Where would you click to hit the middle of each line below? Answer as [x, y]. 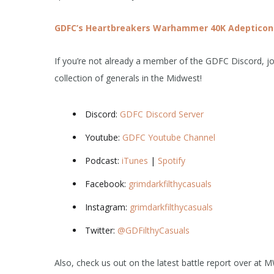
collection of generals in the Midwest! [128, 78]
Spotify [172, 161]
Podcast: [103, 161]
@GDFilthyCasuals [154, 230]
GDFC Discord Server [162, 114]
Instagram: [107, 207]
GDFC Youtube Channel [169, 137]
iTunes [135, 161]
